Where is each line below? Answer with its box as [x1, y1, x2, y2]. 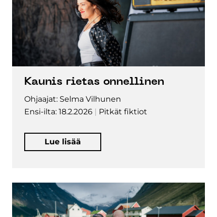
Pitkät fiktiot [99, 107, 147, 116]
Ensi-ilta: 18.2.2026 [24, 107, 93, 116]
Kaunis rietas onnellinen [24, 77, 164, 87]
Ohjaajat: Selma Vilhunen [24, 94, 121, 104]
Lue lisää [45, 137, 81, 146]
